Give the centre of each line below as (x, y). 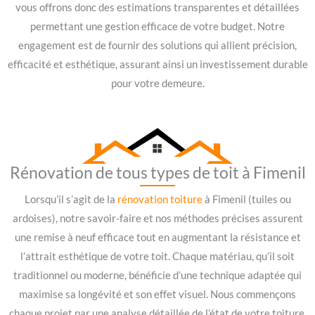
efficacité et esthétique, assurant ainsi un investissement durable (157, 65)
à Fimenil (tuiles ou (246, 199)
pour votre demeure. (157, 84)
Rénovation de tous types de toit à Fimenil (157, 172)
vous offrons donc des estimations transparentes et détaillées (157, 8)
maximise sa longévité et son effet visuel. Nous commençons (157, 294)
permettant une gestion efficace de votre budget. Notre (157, 27)
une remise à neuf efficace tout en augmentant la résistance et (157, 237)
